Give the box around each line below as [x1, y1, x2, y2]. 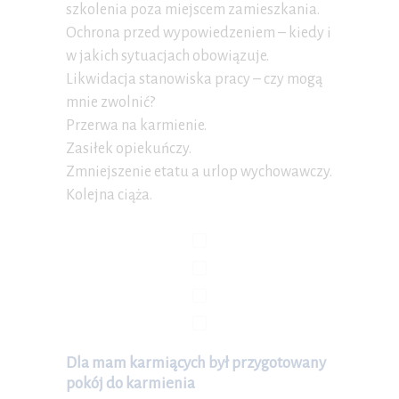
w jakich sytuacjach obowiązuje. [66, 48, 269, 65]
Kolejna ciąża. [66, 187, 152, 204]
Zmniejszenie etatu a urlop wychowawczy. [66, 164, 332, 181]
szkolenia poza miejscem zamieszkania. [66, 2, 320, 19]
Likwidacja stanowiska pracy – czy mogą [66, 71, 322, 88]
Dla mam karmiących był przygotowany [66, 354, 326, 372]
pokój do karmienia [66, 375, 195, 393]
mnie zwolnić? [66, 94, 155, 111]
